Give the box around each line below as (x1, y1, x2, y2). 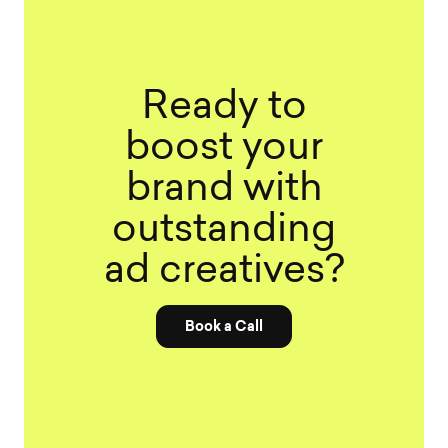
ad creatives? (103, 253, 345, 293)
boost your (125, 130, 323, 170)
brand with (125, 171, 323, 211)
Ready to (141, 89, 307, 129)
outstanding (112, 212, 336, 252)
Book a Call (185, 318, 263, 336)
